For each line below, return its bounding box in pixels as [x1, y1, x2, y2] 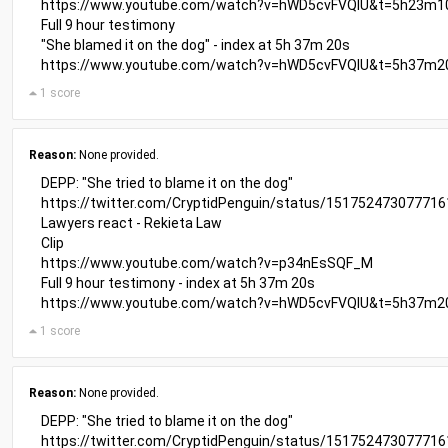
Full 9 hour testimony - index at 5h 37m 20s [41, 275, 315, 291]
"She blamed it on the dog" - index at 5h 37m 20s [41, 37, 350, 53]
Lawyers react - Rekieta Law [41, 215, 222, 231]
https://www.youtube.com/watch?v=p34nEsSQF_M [41, 255, 373, 271]
